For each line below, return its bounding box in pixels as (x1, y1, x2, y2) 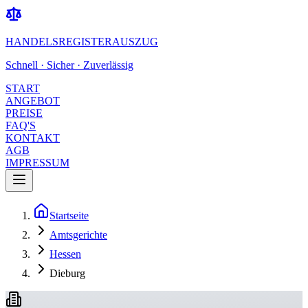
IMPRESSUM (5, 157, 69, 168)
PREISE (5, 107, 43, 119)
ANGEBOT (5, 95, 60, 107)
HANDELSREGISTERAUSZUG (5, 36, 158, 47)
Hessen (49, 248, 81, 260)
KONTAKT (5, 132, 60, 144)
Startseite (49, 210, 89, 221)
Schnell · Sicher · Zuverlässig (5, 59, 133, 71)
